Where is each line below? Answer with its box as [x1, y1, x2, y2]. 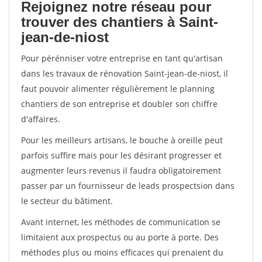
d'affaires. [21, 113, 60, 125]
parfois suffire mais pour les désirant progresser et [21, 150, 222, 161]
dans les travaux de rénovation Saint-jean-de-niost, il [21, 68, 228, 79]
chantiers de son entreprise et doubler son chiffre [21, 98, 218, 109]
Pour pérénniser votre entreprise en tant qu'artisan [21, 53, 223, 64]
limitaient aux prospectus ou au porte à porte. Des [21, 232, 219, 243]
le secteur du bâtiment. [21, 195, 113, 206]
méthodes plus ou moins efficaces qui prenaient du [21, 247, 223, 258]
